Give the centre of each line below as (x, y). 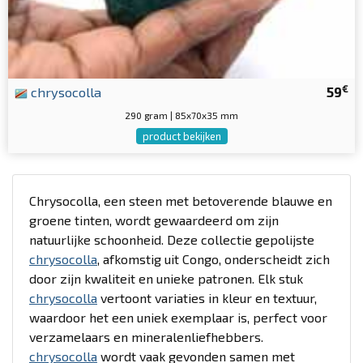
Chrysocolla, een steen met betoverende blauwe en (181, 201)
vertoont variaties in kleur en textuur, (207, 298)
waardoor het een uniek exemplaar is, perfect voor (178, 317)
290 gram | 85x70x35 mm (181, 115)
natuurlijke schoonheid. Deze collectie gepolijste (172, 239)
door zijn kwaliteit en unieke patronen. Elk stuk (166, 278)
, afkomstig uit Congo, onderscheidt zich (214, 259)
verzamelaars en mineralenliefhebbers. (146, 337)
